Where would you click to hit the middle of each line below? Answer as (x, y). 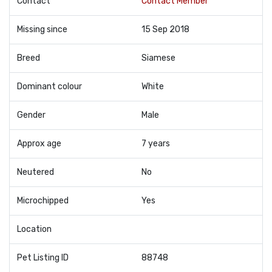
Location (34, 229)
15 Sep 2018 (165, 29)
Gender (31, 115)
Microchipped (43, 200)
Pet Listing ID (43, 257)
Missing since (42, 29)
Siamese (158, 58)
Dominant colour (49, 86)
